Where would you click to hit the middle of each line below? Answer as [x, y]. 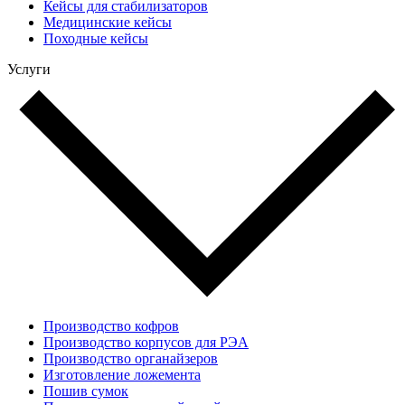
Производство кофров [111, 326]
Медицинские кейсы [108, 22]
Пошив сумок [86, 391]
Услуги [29, 69]
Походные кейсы [96, 38]
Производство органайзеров [131, 359]
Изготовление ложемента [122, 375]
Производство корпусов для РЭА [146, 343]
